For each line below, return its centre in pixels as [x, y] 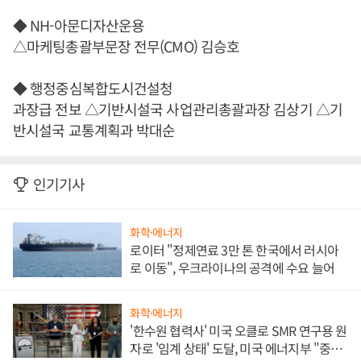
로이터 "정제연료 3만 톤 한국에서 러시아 [234, 249]
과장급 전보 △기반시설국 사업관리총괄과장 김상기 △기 [178, 109]
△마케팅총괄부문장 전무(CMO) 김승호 [127, 46]
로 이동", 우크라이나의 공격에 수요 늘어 [232, 267]
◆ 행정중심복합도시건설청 [93, 88]
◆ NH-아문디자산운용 [79, 25]
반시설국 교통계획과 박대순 [94, 130]
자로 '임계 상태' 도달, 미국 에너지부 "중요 [236, 349]
